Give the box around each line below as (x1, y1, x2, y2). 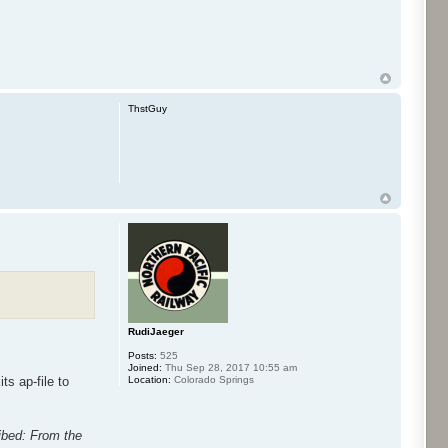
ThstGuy (128, 102, 168, 114)
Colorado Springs (171, 373, 255, 385)
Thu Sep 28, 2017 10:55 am (162, 361, 298, 373)
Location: (128, 373, 172, 385)
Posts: (128, 349, 158, 361)
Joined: (128, 361, 163, 373)
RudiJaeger (128, 325, 185, 337)
